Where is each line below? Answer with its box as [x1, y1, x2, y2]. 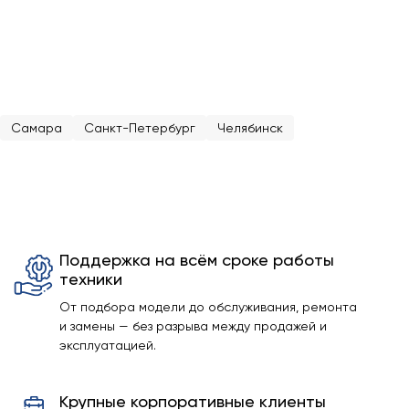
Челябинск [217, 121, 283, 135]
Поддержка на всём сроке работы [59, 250, 335, 269]
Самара [11, 121, 62, 135]
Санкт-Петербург [84, 121, 195, 135]
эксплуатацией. [59, 338, 157, 352]
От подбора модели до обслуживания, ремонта [59, 299, 358, 314]
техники [59, 269, 123, 288]
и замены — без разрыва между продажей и [59, 319, 328, 333]
